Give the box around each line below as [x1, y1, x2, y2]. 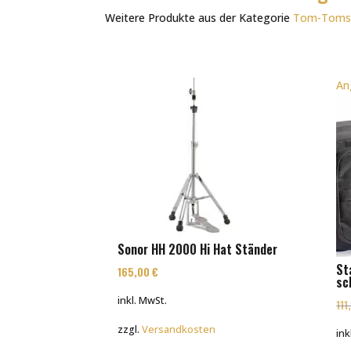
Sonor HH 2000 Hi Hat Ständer [118, 239, 278, 259]
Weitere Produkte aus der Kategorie [105, 10, 294, 26]
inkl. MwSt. [118, 293, 168, 307]
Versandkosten [142, 323, 216, 337]
